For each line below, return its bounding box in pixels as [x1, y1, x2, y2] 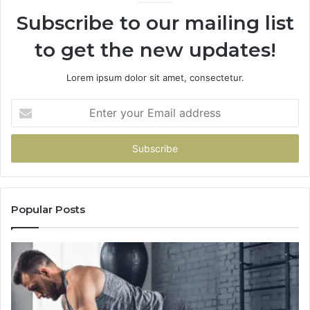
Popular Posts [11, 203, 85, 217]
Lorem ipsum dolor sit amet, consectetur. [66, 72, 244, 84]
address [10, 143, 45, 155]
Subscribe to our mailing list [16, 11, 294, 35]
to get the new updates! [34, 38, 276, 62]
